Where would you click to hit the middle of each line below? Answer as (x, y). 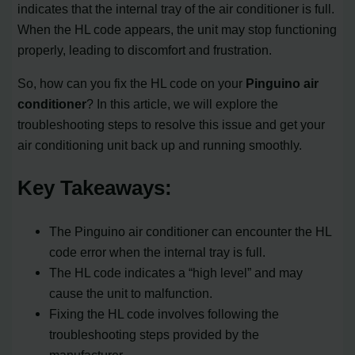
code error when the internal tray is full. (158, 252)
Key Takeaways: (95, 187)
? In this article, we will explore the (183, 103)
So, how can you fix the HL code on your (132, 83)
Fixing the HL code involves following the (164, 313)
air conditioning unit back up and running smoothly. (160, 145)
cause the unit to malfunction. (131, 293)
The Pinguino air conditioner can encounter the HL (191, 231)
